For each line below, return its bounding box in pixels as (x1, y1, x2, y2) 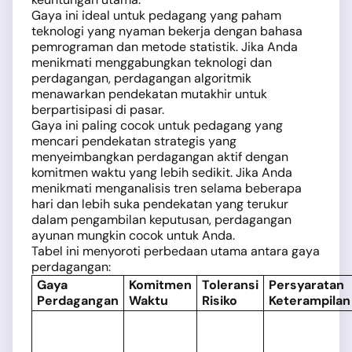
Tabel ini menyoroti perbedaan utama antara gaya (31, 243, 320, 260)
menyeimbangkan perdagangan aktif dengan (31, 148, 288, 166)
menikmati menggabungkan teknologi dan (31, 54, 272, 71)
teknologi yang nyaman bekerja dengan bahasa (31, 23, 302, 40)
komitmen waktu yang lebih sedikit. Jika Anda (31, 164, 292, 181)
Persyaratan (269, 277, 344, 294)
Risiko (202, 292, 237, 310)
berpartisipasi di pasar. (31, 101, 164, 119)
